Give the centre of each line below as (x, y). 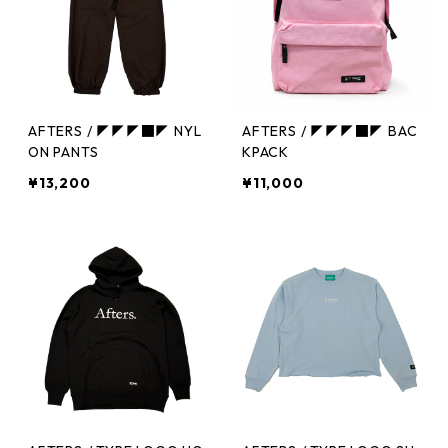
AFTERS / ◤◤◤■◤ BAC (330, 131)
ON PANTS (76, 152)
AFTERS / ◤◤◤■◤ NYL (115, 131)
